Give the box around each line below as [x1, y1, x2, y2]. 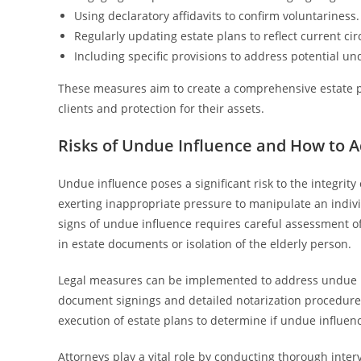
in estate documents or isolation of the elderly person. [58, 236, 351, 251]
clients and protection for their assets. [58, 101, 264, 116]
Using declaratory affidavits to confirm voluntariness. [74, 8, 359, 23]
